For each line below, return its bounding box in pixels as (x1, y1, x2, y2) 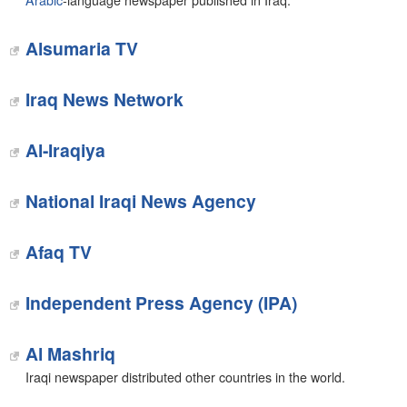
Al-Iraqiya (25, 137, 105, 163)
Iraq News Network (25, 86, 184, 112)
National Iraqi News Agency (25, 188, 256, 213)
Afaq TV (25, 239, 92, 264)
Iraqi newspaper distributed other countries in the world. (25, 368, 345, 386)
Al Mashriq (25, 341, 115, 366)
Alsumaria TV (25, 35, 138, 61)
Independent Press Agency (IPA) (25, 290, 297, 315)
